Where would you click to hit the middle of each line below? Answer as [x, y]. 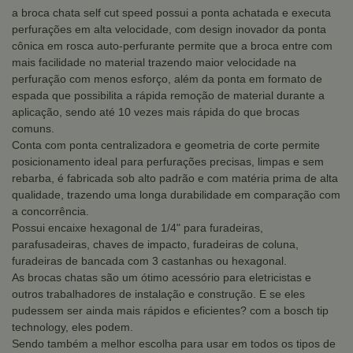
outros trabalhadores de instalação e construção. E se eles [158, 294]
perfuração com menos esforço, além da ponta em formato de [167, 79]
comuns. [33, 128]
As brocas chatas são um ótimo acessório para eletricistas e [162, 277]
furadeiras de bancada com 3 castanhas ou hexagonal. [149, 261]
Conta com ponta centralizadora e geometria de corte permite [166, 145]
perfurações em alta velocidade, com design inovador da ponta [169, 29]
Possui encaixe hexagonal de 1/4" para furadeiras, [137, 228]
